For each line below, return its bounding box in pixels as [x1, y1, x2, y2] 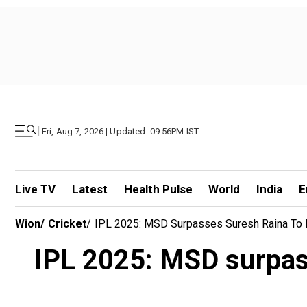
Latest [71, 182, 108, 196]
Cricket [48, 217, 86, 230]
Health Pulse [123, 182, 193, 196]
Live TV [15, 182, 56, 196]
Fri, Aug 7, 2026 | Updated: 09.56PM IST [42, 125, 199, 136]
